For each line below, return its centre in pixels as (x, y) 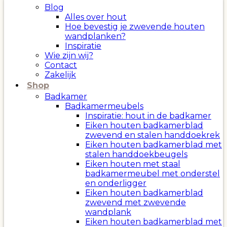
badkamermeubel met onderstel (153, 174)
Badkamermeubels (104, 106)
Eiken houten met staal (133, 164)
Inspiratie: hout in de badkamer (148, 116)
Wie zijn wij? (69, 55)
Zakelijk (60, 75)
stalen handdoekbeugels (136, 154)
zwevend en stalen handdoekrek (153, 135)
